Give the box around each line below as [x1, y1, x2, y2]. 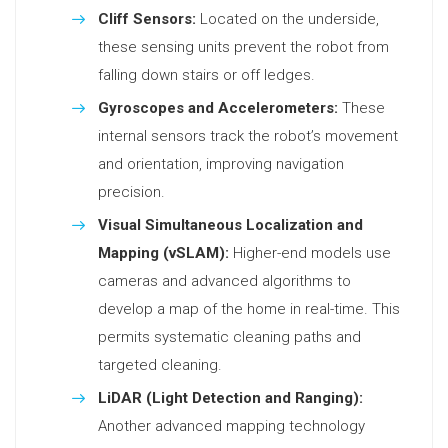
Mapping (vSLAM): [98, 244, 229, 262]
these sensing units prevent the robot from [98, 38, 389, 56]
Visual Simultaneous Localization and [98, 216, 363, 234]
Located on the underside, [196, 10, 379, 28]
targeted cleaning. [98, 356, 222, 374]
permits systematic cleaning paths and [98, 328, 361, 346]
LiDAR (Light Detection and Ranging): [98, 389, 363, 407]
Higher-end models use [229, 244, 391, 262]
